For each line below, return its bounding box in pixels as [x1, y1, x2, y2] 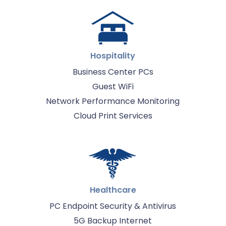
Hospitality [90, 49, 136, 62]
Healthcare [89, 184, 136, 196]
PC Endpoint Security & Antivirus [49, 200, 177, 212]
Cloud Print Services [73, 109, 152, 122]
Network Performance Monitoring [46, 95, 180, 107]
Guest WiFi [92, 80, 134, 92]
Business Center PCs [72, 66, 153, 78]
